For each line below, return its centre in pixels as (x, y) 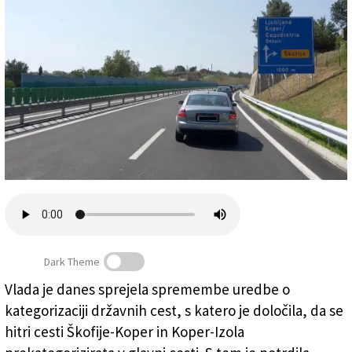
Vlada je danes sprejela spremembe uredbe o (147, 290)
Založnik (27, 20)
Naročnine (31, 75)
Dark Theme (72, 262)
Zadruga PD (35, 47)
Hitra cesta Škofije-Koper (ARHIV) (110, 324)
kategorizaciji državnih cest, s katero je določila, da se (174, 311)
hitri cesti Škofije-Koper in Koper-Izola (125, 332)
